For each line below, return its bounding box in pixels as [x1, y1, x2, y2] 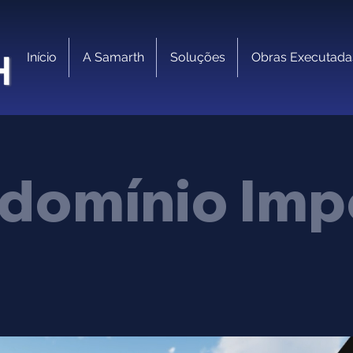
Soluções [170, 50, 225, 65]
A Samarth [83, 50, 144, 65]
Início [27, 50, 57, 65]
